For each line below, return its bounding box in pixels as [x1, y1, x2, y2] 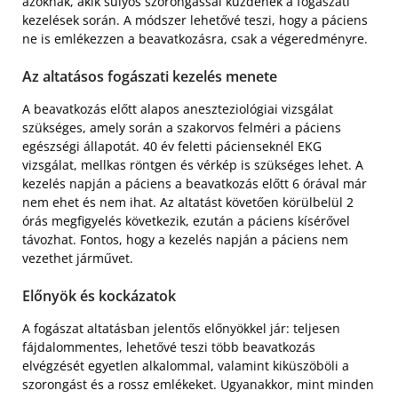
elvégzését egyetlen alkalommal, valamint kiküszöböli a [22, 356, 349, 374]
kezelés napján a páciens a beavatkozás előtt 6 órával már [22, 174, 367, 192]
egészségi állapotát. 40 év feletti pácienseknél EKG [22, 137, 322, 155]
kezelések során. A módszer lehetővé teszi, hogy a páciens [22, 11, 368, 28]
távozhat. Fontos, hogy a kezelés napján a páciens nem [22, 230, 348, 248]
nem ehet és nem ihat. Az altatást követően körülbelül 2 [22, 193, 354, 211]
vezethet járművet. [22, 249, 133, 267]
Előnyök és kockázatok [22, 285, 176, 306]
